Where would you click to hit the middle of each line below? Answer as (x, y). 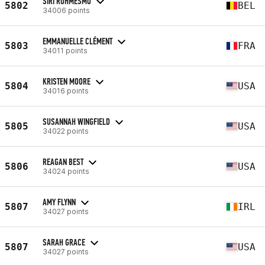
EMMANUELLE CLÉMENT (77, 41)
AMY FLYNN (59, 202)
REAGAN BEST (63, 161)
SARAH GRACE (64, 242)
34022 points (66, 131)
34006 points (66, 10)
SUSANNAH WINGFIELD (76, 121)
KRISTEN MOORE (67, 81)
